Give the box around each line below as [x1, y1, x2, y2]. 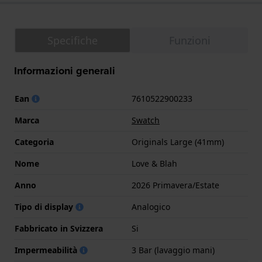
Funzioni [168, 33, 211, 48]
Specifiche [47, 33, 98, 48]
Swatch [132, 115, 160, 126]
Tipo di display [15, 201, 75, 213]
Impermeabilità [15, 244, 80, 256]
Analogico [132, 201, 170, 213]
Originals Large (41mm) [132, 136, 224, 148]
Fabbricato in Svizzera [15, 223, 103, 235]
